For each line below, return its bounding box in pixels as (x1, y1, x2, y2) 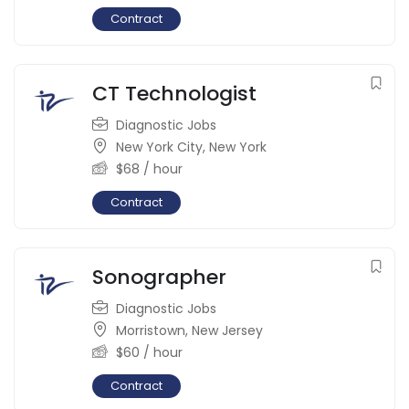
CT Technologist (92, 79, 257, 109)
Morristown (116, 321, 185, 341)
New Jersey (192, 321, 263, 341)
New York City (116, 138, 203, 157)
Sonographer (92, 263, 226, 292)
